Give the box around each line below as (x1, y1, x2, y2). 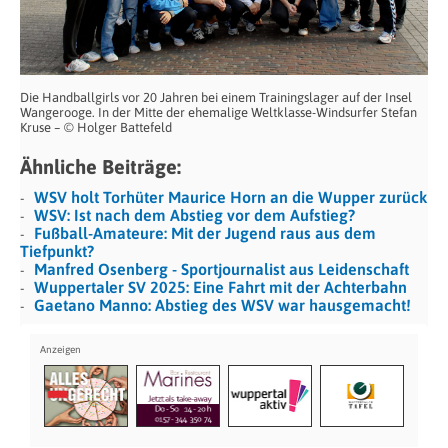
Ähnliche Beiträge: (20, 155, 181, 179)
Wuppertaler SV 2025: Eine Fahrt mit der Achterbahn (34, 278, 407, 297)
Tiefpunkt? (20, 242, 94, 261)
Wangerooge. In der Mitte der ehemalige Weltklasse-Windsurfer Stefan (20, 105, 417, 121)
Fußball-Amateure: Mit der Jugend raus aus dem (34, 224, 376, 243)
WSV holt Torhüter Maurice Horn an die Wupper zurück (34, 188, 427, 207)
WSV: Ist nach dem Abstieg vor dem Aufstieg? (34, 206, 355, 225)
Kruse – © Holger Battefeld (20, 120, 172, 136)
